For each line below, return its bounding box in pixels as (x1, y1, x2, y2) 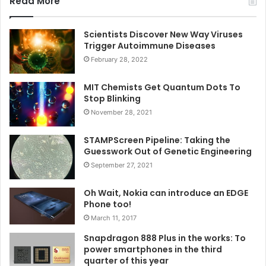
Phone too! (84, 198, 131, 211)
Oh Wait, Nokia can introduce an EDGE (84, 187, 248, 199)
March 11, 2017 (91, 214, 137, 223)
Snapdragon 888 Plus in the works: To (84, 232, 246, 244)
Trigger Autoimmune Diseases (84, 40, 216, 52)
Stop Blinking (84, 93, 141, 105)
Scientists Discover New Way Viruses (84, 28, 243, 41)
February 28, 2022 (91, 55, 148, 64)
